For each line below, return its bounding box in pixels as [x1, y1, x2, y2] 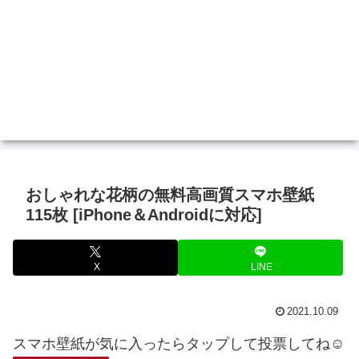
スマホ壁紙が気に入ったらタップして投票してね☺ [13, 336, 345, 353]
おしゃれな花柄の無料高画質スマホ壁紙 [26, 186, 314, 204]
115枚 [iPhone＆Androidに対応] [26, 206, 262, 224]
